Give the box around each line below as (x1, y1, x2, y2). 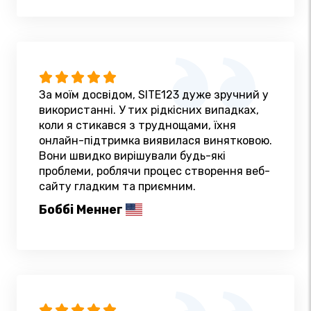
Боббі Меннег (39, 201, 123, 217)
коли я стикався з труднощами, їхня (39, 118, 236, 132)
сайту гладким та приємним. (39, 179, 196, 193)
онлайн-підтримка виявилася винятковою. (39, 133, 272, 147)
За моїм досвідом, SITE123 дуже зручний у (39, 87, 269, 101)
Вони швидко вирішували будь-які (39, 149, 226, 162)
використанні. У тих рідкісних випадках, (39, 103, 259, 117)
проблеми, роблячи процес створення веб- (39, 164, 270, 178)
